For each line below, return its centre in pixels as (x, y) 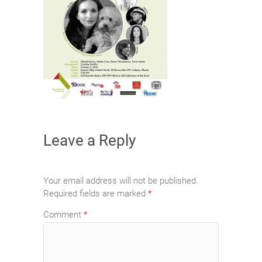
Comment (63, 214)
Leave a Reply (89, 140)
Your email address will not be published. (121, 181)
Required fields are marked (96, 194)
